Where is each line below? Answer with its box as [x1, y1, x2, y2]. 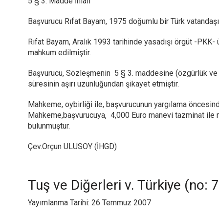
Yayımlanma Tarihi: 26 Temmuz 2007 [28, 198, 151, 207]
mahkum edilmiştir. [28, 48, 91, 57]
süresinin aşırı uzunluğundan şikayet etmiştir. [28, 79, 179, 88]
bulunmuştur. [28, 121, 70, 131]
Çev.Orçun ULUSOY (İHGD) [28, 142, 117, 151]
